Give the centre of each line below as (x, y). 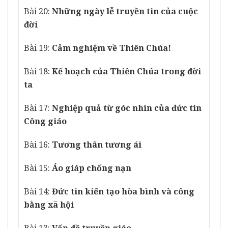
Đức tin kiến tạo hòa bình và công (123, 192)
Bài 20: (38, 11)
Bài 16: (38, 145)
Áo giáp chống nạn (92, 168)
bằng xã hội (49, 205)
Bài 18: (38, 72)
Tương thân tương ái (97, 145)
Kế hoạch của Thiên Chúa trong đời (126, 72)
